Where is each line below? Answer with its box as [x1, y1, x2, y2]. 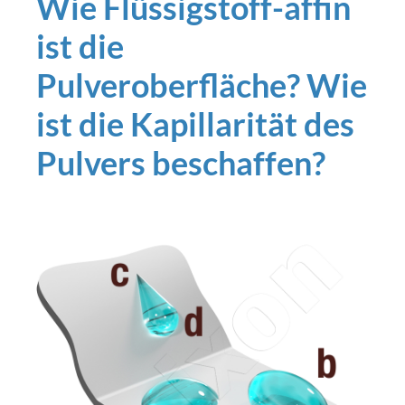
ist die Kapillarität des [36, 104, 354, 144]
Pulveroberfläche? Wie [36, 65, 367, 105]
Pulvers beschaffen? [36, 143, 325, 183]
